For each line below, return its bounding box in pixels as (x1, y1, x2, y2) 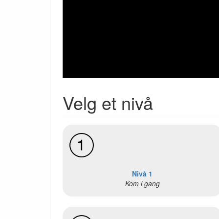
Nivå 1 (132, 169, 153, 179)
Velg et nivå (63, 90, 153, 115)
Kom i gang (125, 178, 160, 189)
